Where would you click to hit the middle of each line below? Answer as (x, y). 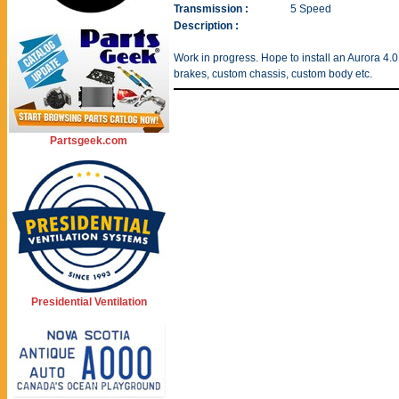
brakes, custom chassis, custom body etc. (273, 74)
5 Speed (311, 9)
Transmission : (211, 9)
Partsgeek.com (89, 141)
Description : (206, 26)
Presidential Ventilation (89, 302)
